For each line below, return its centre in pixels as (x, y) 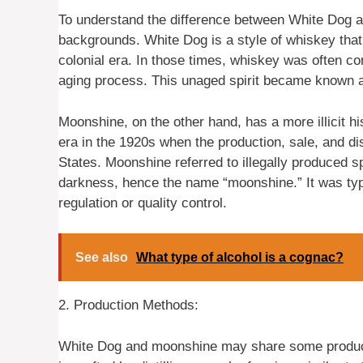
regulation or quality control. (143, 203)
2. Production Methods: (128, 305)
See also (102, 258)
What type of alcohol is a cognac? (240, 258)
